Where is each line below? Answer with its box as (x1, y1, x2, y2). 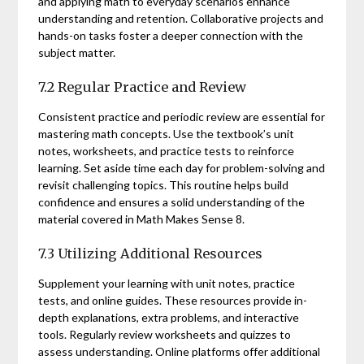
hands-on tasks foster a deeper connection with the (38, 28, 304, 42)
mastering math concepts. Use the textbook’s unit (38, 126, 295, 141)
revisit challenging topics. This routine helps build (38, 177, 289, 192)
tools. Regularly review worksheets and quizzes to (38, 327, 292, 341)
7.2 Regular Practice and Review (38, 78, 247, 95)
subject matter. (38, 45, 116, 59)
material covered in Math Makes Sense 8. (38, 211, 245, 226)
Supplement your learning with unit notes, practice (38, 275, 296, 290)
